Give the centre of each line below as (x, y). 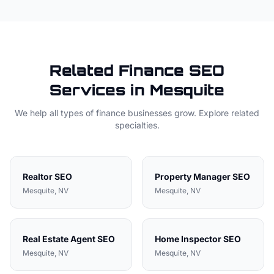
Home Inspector (188, 239)
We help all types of (55, 113)
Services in (100, 90)
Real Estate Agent (59, 239)
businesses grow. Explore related (192, 113)
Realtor (38, 176)
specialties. (137, 125)
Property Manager (193, 176)
